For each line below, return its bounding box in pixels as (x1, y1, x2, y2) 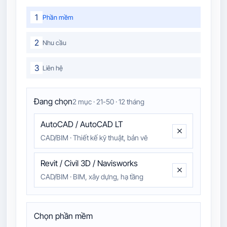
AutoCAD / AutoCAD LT (41, 119, 123, 130)
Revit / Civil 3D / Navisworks (41, 158, 138, 169)
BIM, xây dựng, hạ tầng (73, 172, 143, 181)
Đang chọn (34, 96, 72, 107)
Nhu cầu (43, 39, 66, 47)
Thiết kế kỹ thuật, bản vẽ (73, 133, 148, 142)
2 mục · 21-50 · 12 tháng (72, 97, 144, 106)
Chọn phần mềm (34, 211, 93, 221)
